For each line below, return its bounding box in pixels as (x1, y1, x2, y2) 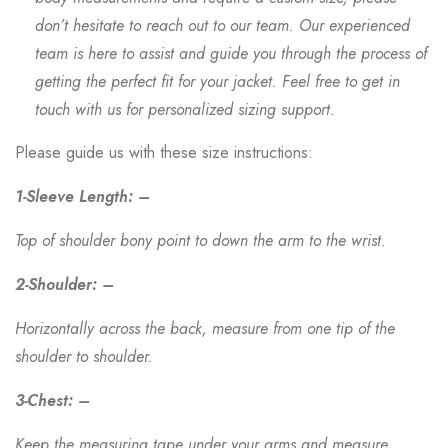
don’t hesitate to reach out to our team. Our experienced (35, 14, 410, 37)
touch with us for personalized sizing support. (35, 98, 335, 121)
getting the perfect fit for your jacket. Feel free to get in (35, 70, 400, 93)
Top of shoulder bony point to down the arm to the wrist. (15, 229, 386, 252)
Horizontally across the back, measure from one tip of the (15, 317, 395, 340)
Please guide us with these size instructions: (15, 141, 313, 164)
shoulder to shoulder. (15, 345, 153, 368)
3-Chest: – (15, 389, 90, 412)
